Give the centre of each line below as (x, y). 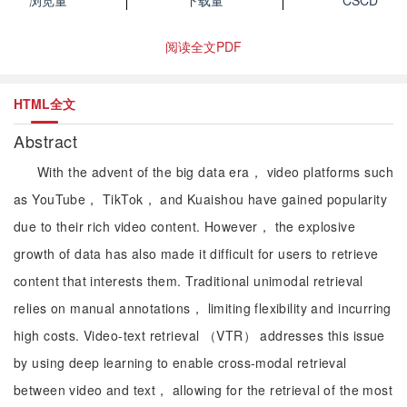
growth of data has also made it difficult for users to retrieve (196, 253)
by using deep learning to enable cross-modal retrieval (180, 362)
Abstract (48, 141)
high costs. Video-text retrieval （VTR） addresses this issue (199, 335)
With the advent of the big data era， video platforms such (215, 172)
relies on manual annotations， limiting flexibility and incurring (203, 308)
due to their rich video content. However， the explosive (185, 226)
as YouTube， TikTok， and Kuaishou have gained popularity (201, 199)
